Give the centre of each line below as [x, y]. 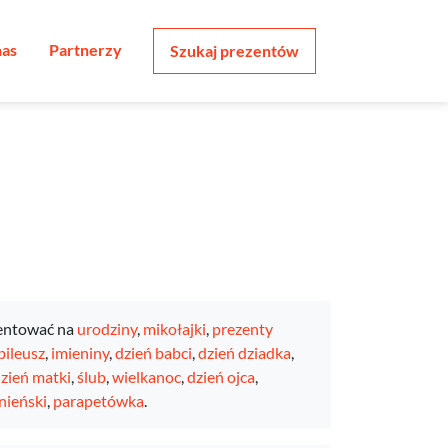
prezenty [242, 328]
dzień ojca [220, 376]
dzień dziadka [244, 352]
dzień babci [153, 352]
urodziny [106, 328]
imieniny [79, 352]
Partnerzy [85, 49]
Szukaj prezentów [234, 50]
